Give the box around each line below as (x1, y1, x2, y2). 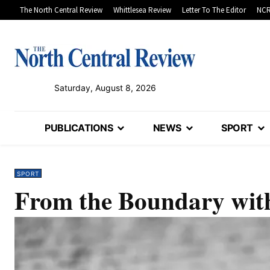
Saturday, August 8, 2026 (54, 83, 156, 93)
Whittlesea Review (113, 5, 171, 16)
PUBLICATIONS (45, 122, 113, 134)
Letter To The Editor (182, 5, 246, 16)
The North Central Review (20, 5, 102, 16)
